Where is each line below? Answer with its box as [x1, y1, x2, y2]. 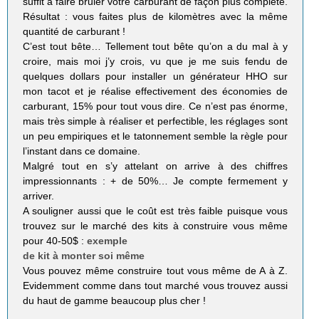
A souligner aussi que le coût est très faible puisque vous [23, 205, 288, 217]
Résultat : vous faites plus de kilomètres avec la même [23, 11, 288, 23]
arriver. [23, 190, 55, 202]
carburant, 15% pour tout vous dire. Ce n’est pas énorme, [23, 100, 288, 113]
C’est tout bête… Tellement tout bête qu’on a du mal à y [23, 41, 288, 53]
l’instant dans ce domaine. [23, 145, 141, 157]
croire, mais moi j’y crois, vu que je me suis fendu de [23, 56, 288, 68]
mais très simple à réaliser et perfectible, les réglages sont [23, 115, 288, 127]
